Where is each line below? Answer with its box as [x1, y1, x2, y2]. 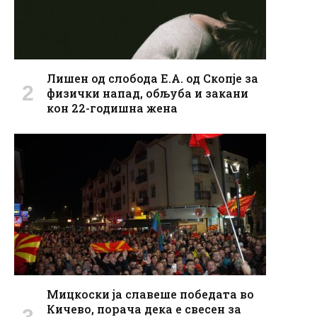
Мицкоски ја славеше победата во [47, 286, 254, 301]
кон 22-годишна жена [47, 100, 178, 115]
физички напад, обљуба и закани [47, 85, 248, 100]
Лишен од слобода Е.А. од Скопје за [47, 70, 258, 86]
